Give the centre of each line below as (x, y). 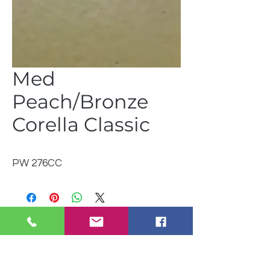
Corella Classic (81, 124)
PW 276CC (37, 163)
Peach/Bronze (80, 102)
